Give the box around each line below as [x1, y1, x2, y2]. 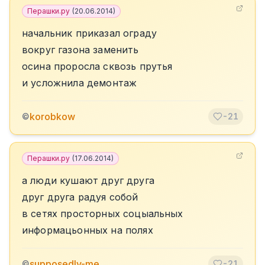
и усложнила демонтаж [22, 77, 137, 89]
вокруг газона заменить [22, 44, 139, 56]
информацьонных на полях [22, 224, 153, 236]
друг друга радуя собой [22, 191, 138, 203]
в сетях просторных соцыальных [22, 208, 183, 219]
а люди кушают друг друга [22, 174, 154, 186]
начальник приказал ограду [22, 27, 157, 39]
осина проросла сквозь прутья [22, 60, 173, 72]
